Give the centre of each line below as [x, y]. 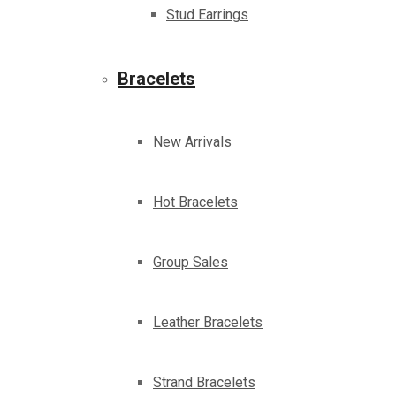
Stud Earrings [207, 15]
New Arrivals [192, 142]
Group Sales [190, 263]
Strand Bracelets [204, 383]
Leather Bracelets [208, 323]
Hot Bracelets [195, 202]
